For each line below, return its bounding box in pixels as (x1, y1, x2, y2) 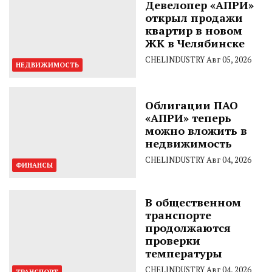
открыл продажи (145, 10, 243, 25)
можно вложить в (145, 123, 247, 138)
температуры (145, 245, 222, 260)
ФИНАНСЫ (16, 160, 53, 169)
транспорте (145, 207, 211, 222)
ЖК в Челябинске (145, 35, 245, 50)
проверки (145, 233, 200, 248)
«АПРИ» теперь (145, 110, 231, 125)
